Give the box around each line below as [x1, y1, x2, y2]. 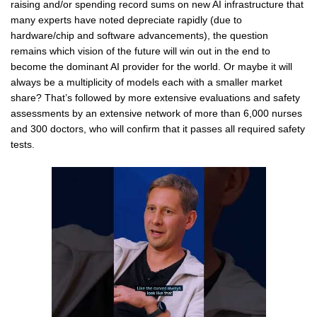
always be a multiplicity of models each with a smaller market [11, 76, 282, 88]
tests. [11, 138, 35, 150]
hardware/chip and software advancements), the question [11, 29, 268, 41]
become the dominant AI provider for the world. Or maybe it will [11, 60, 292, 72]
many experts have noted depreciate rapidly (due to [11, 13, 242, 25]
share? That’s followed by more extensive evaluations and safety [11, 91, 300, 103]
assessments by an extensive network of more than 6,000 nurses [11, 107, 302, 119]
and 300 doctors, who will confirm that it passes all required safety [11, 122, 305, 134]
